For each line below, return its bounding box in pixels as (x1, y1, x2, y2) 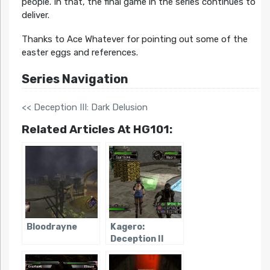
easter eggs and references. (21, 46, 138, 58)
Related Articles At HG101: (21, 122, 172, 136)
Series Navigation (21, 71, 128, 86)
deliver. (21, 9, 49, 20)
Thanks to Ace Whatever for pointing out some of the (21, 33, 248, 45)
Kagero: (110, 221, 145, 232)
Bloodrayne (26, 221, 77, 232)
